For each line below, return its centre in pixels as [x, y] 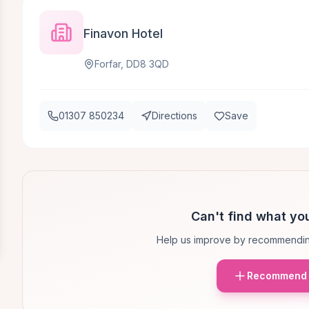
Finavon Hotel [123, 33]
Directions [175, 116]
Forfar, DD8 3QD [132, 64]
